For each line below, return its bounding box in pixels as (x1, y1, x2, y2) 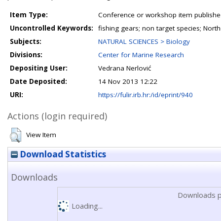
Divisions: (10, 50, 42, 59)
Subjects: (10, 37, 41, 46)
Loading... (71, 201, 103, 211)
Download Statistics (18, 148, 106, 160)
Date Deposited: (10, 77, 67, 86)
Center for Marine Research (98, 50, 184, 59)
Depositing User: (10, 64, 68, 73)
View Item (26, 130, 56, 139)
